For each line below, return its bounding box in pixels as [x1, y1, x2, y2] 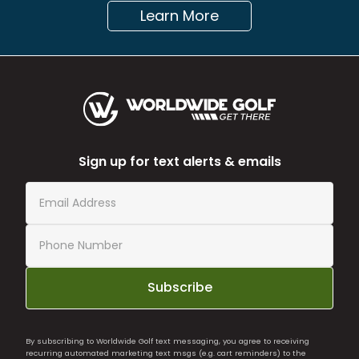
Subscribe [147, 278, 212, 297]
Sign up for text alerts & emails [78, 151, 281, 171]
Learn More [140, 6, 219, 26]
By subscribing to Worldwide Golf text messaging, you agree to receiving [26, 335, 309, 346]
